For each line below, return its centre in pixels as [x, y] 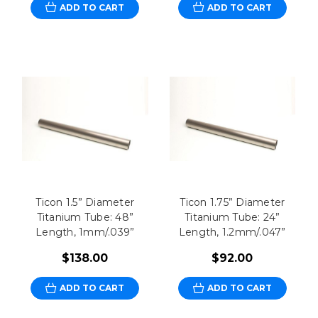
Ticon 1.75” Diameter [232, 203]
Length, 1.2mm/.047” [232, 232]
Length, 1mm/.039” [85, 232]
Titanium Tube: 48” [85, 218]
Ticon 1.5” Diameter [85, 203]
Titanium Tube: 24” [232, 218]
